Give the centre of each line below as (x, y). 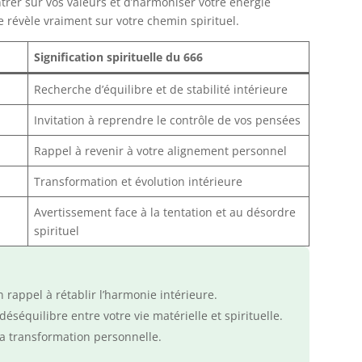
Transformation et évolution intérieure (139, 182)
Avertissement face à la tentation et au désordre (165, 213)
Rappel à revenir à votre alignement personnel (161, 151)
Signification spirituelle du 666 (119, 57)
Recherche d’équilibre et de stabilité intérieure (161, 90)
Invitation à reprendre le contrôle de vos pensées (168, 120)
